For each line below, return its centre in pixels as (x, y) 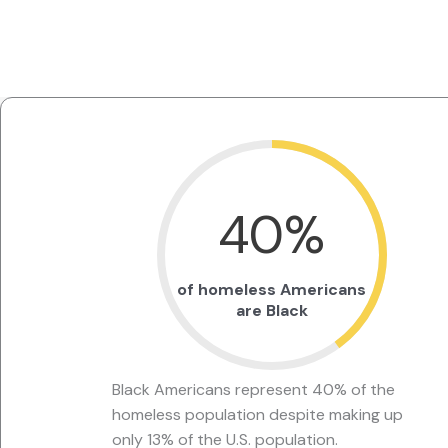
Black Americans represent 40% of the (253, 390)
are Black (271, 311)
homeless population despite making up (257, 415)
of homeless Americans (271, 290)
